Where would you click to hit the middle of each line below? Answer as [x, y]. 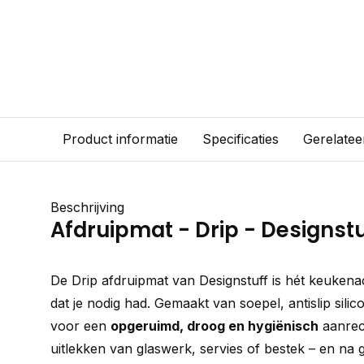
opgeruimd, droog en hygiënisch [214, 326]
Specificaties [240, 139]
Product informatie [120, 139]
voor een [80, 326]
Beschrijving [87, 207]
